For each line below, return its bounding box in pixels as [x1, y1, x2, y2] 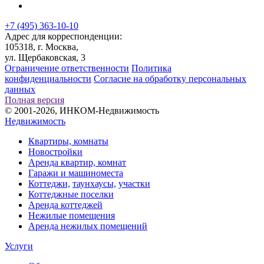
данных [5, 84, 35, 94]
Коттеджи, [28, 178, 70, 189]
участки [118, 178, 150, 189]
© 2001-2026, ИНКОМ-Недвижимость [5, 105, 159, 115]
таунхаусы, [72, 178, 116, 189]
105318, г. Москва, [5, 41, 78, 52]
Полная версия [5, 94, 64, 105]
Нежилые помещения [28, 210, 115, 220]
